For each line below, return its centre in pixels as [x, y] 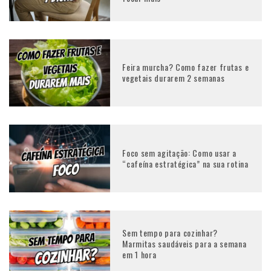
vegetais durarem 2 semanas [174, 78]
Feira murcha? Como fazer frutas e [186, 67]
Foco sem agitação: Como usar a [180, 152]
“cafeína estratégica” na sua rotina [185, 163]
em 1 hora [139, 255]
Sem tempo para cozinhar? [170, 233]
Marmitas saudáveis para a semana [184, 244]
